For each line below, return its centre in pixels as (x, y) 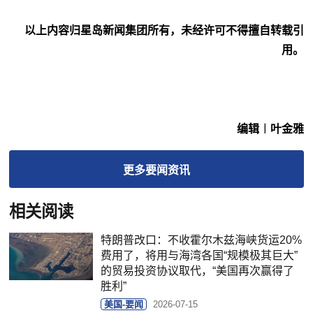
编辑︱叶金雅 (270, 129)
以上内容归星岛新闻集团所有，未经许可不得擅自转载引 (164, 30)
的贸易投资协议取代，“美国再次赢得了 (198, 270)
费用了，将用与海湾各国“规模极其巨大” (199, 255)
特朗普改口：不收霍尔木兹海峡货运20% (202, 240)
